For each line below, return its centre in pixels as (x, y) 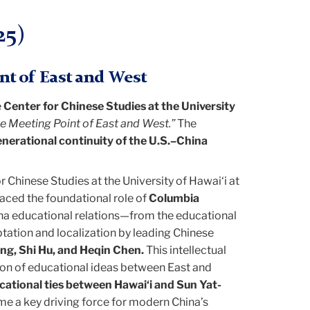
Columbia (174, 199)
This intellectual (185, 250)
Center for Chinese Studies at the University (119, 107)
